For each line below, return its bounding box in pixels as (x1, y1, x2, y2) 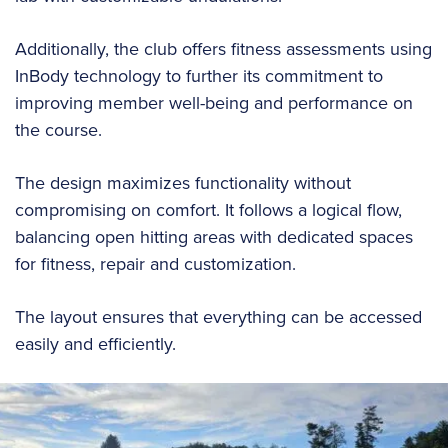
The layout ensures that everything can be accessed (15, 304, 422, 330)
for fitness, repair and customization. (15, 251, 296, 277)
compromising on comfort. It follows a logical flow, (15, 197, 402, 223)
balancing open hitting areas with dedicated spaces (15, 224, 413, 250)
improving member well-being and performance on (15, 90, 413, 116)
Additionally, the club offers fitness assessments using (15, 36, 432, 62)
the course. (15, 117, 102, 143)
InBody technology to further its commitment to (15, 63, 383, 89)
